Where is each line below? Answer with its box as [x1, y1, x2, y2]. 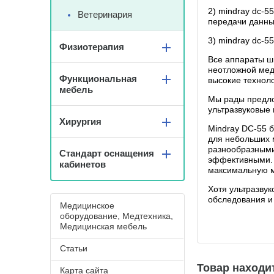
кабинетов [59, 159, 106, 169]
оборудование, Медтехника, [60, 211, 173, 221]
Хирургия [59, 116, 102, 127]
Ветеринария [78, 9, 132, 20]
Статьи [60, 243, 87, 253]
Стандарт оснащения [59, 148, 154, 158]
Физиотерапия [59, 42, 124, 52]
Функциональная [59, 73, 137, 84]
